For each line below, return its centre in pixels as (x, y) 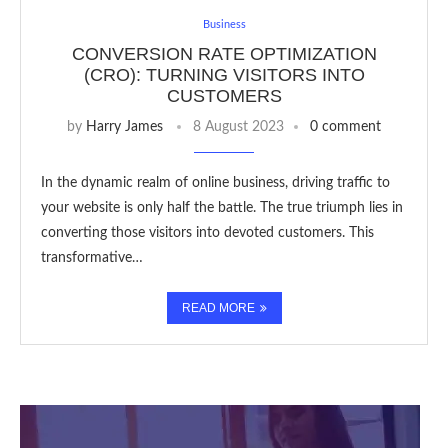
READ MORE (218, 308)
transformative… (92, 258)
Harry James (124, 127)
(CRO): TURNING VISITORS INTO (224, 75)
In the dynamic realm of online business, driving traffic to (215, 183)
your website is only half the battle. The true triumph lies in (222, 208)
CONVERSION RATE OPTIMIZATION (224, 54)
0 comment (345, 127)
